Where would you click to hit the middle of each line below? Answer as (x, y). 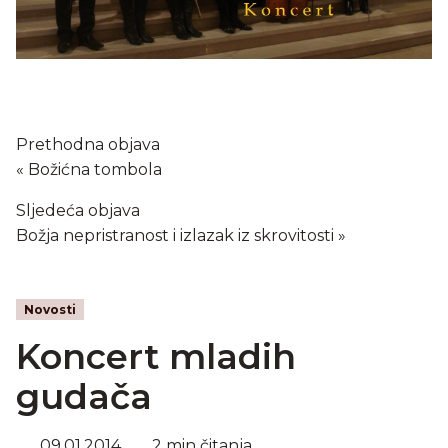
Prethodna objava (88, 144)
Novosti (49, 309)
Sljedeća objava (78, 210)
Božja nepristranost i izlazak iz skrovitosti (175, 235)
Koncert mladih (156, 356)
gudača (84, 396)
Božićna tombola (95, 169)
